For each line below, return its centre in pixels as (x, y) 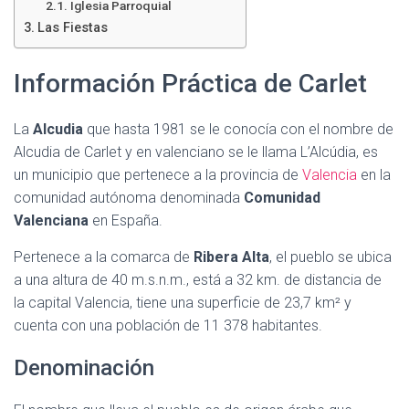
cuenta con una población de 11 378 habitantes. (168, 325)
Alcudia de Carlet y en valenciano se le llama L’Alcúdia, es (196, 152)
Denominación (84, 368)
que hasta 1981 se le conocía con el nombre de (240, 129)
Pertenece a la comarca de (104, 257)
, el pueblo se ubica (330, 257)
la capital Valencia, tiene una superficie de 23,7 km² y (183, 303)
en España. (126, 220)
